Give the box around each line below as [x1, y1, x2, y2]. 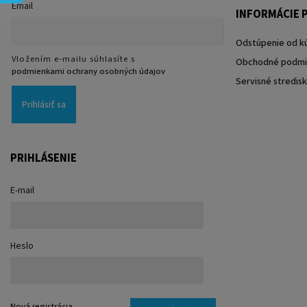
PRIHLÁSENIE [10, 150, 77, 167]
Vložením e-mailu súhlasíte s [12, 53, 135, 66]
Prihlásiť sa [22, 97, 66, 112]
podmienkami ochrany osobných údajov [12, 65, 165, 78]
